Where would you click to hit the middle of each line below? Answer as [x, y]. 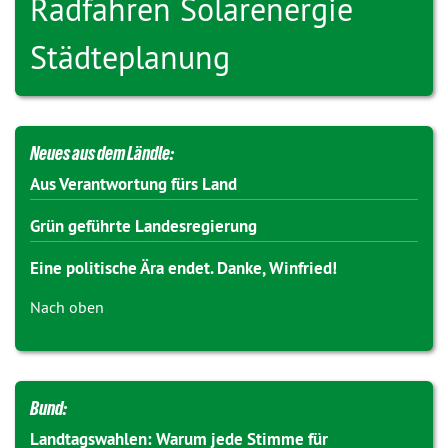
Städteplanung [130, 57]
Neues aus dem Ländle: [102, 153]
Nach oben [67, 307]
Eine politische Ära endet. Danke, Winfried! [183, 268]
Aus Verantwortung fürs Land [133, 184]
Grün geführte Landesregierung [143, 226]
